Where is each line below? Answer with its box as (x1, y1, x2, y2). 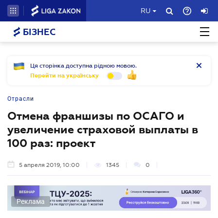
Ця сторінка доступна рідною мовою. (30, 62, 137, 69)
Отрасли (7, 95, 34, 102)
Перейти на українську (30, 72, 99, 79)
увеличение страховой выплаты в (7, 123, 198, 136)
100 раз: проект (7, 137, 95, 149)
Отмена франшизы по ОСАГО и (7, 109, 184, 122)
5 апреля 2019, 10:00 (19, 162, 80, 168)
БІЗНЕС (20, 27, 55, 37)
